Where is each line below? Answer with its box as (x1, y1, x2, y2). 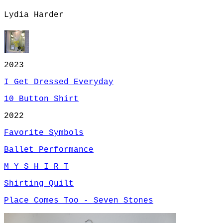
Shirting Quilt (4, 179, 74, 188)
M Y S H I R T (4, 162, 69, 171)
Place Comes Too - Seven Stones (4, 196, 153, 205)
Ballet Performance (4, 145, 94, 154)
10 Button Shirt (4, 94, 79, 104)
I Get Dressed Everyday (4, 77, 113, 87)
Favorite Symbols (4, 128, 84, 137)
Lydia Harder (4, 10, 64, 20)
